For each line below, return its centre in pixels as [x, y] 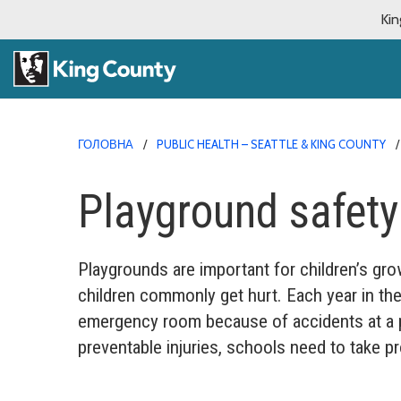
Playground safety [238, 211]
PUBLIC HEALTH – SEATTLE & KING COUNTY [271, 144]
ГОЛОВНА [106, 144]
